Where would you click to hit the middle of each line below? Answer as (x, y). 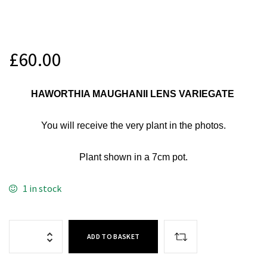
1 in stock (42, 188)
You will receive (74, 125)
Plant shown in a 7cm (126, 157)
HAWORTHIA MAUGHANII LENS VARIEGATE (133, 94)
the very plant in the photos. (167, 125)
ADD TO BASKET (114, 236)
